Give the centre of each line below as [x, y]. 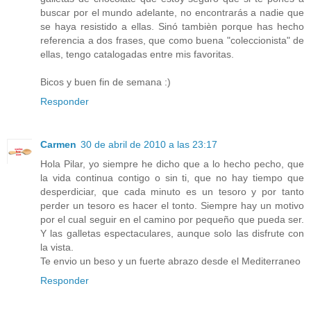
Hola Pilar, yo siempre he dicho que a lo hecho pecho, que [172, 163]
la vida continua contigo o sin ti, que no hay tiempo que [172, 177]
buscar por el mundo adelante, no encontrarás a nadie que [172, 12]
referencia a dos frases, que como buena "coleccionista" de [172, 40]
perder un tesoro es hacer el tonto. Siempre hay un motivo [172, 205]
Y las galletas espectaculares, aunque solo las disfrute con [172, 233]
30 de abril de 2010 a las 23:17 [149, 144]
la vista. [57, 247]
